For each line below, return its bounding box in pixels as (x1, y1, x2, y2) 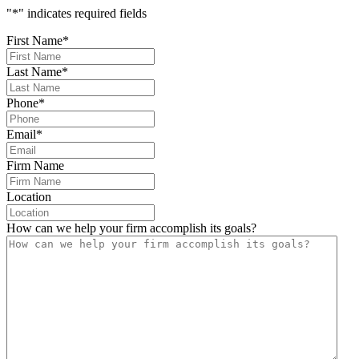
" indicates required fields (18, 6, 147, 20)
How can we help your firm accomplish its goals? (6, 220, 256, 235)
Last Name (6, 64, 62, 79)
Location (6, 189, 51, 204)
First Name (6, 33, 63, 47)
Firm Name (6, 158, 64, 172)
